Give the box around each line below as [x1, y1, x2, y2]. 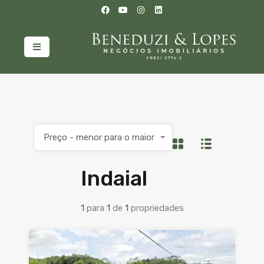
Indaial [80, 166, 147, 192]
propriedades [130, 203, 184, 214]
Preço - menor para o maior [44, 132, 154, 143]
